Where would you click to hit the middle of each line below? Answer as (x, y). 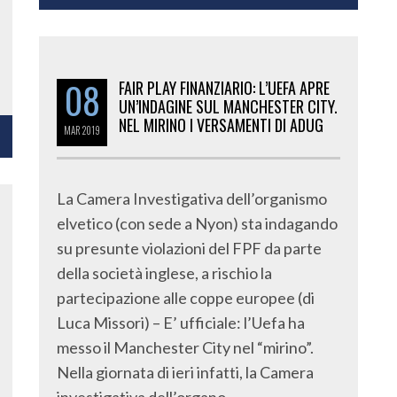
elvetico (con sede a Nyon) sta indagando (197, 223)
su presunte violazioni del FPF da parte (189, 248)
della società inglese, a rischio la (164, 273)
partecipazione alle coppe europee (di (186, 298)
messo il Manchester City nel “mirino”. (185, 347)
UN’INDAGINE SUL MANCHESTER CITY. (228, 106)
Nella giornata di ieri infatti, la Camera (185, 372)
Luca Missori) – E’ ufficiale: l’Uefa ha (181, 323)
